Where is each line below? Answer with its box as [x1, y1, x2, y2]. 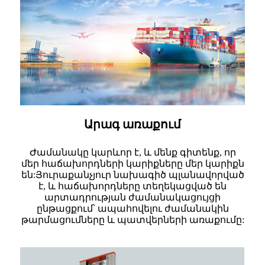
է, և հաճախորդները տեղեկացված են [38, 180, 227, 191]
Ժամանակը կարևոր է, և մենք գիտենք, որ [29, 147, 236, 157]
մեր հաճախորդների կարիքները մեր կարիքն [21, 158, 244, 169]
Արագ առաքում [84, 117, 181, 131]
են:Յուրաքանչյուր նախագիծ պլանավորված [21, 169, 244, 180]
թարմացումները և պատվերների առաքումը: [21, 214, 244, 225]
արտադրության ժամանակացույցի [44, 192, 221, 202]
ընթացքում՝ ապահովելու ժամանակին [36, 203, 229, 214]
